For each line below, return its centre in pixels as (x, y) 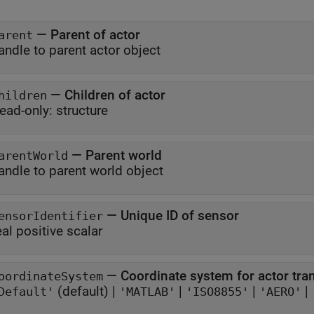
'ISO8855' (217, 292)
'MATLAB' (147, 292)
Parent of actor (95, 35)
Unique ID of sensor (180, 216)
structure (82, 110)
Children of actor (115, 95)
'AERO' (280, 292)
